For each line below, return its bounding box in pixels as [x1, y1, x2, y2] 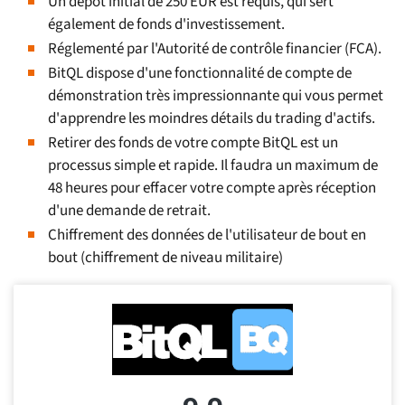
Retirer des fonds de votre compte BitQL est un [48, 132, 338, 155]
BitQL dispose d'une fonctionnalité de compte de [48, 62, 352, 85]
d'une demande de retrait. [48, 200, 211, 222]
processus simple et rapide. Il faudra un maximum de [48, 155, 378, 177]
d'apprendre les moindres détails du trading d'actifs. [48, 108, 375, 130]
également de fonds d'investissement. [48, 14, 285, 36]
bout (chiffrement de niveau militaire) [48, 247, 283, 269]
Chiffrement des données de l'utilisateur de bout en [48, 224, 366, 247]
